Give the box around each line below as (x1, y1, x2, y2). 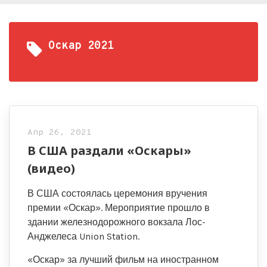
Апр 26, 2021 (27, 128, 92, 138)
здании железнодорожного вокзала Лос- (27, 216, 206, 228)
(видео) (27, 160, 75, 176)
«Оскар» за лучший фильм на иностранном (27, 254, 219, 265)
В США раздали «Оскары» (27, 142, 191, 159)
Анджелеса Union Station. (27, 231, 139, 242)
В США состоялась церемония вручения (27, 188, 207, 199)
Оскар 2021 (48, 39, 114, 53)
